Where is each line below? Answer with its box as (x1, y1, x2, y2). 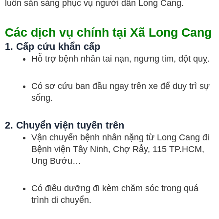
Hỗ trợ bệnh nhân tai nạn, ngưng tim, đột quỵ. (31, 54, 210, 64)
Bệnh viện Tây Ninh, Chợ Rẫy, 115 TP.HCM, (31, 144, 204, 154)
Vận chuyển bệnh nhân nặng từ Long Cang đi (31, 132, 209, 142)
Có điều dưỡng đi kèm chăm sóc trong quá (31, 183, 198, 193)
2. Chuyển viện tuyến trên (5, 120, 124, 131)
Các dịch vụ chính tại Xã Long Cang (5, 25, 212, 39)
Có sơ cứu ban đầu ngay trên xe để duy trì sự (31, 81, 210, 91)
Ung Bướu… (31, 156, 81, 166)
